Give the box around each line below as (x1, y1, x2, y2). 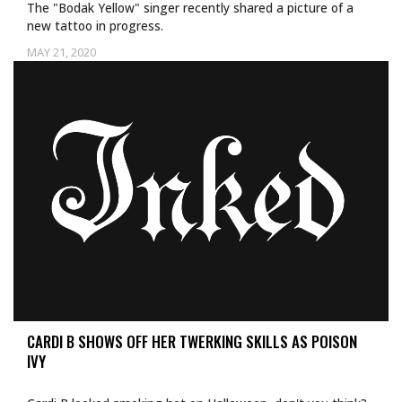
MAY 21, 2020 (27, 44, 96, 60)
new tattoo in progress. (27, 17, 163, 34)
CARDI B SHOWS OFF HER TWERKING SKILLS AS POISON (27, 330, 357, 353)
